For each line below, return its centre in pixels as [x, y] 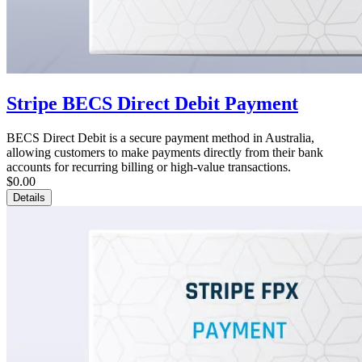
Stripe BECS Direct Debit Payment [152, 103]
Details [29, 197]
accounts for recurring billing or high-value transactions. [149, 166]
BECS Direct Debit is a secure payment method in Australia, [160, 137]
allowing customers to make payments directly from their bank [165, 152]
